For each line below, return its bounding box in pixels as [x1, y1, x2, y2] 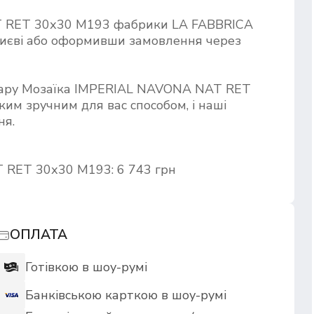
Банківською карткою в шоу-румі [25, 287, 227, 303]
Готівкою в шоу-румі [25, 259, 148, 275]
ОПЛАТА [10, 226, 68, 244]
